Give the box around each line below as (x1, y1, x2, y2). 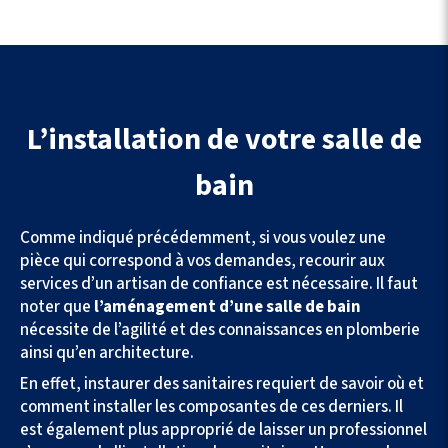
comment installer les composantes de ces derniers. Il (20, 395, 403, 420)
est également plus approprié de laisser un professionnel (20, 418, 427, 443)
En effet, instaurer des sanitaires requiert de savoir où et (20, 372, 424, 397)
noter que (20, 295, 94, 320)
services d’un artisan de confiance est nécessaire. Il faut (20, 272, 418, 297)
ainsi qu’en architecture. (20, 341, 194, 366)
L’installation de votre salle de (26, 118, 422, 162)
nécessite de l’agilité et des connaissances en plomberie (20, 318, 420, 343)
